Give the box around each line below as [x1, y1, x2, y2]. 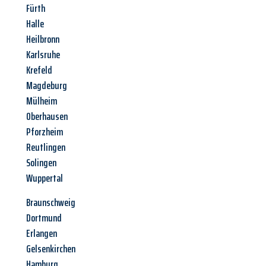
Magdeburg [26, 77, 67, 94]
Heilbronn [26, 31, 59, 48]
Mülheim [26, 93, 57, 110]
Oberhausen [26, 108, 68, 125]
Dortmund [26, 210, 62, 227]
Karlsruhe [26, 46, 60, 64]
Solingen [26, 154, 56, 172]
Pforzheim [26, 123, 63, 141]
